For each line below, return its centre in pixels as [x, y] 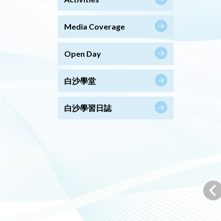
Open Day [83, 54]
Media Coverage [94, 27]
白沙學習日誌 [88, 108]
